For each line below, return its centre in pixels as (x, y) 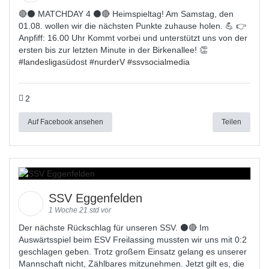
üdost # (80, 62)
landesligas (45, 62)
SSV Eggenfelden (97, 198)
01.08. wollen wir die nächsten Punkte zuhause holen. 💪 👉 (132, 26)
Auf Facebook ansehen (65, 122)
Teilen (231, 122)
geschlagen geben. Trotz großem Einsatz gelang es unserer (133, 252)
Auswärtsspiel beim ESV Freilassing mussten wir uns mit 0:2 (133, 240)
